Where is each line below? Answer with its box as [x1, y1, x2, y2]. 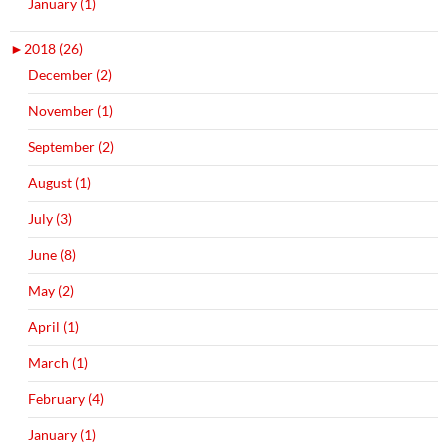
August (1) [28, 174, 91, 192]
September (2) [28, 138, 114, 156]
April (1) [28, 318, 79, 336]
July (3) [28, 210, 72, 228]
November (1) [28, 102, 113, 120]
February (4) [28, 390, 104, 408]
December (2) [28, 66, 112, 84]
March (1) [28, 354, 88, 372]
